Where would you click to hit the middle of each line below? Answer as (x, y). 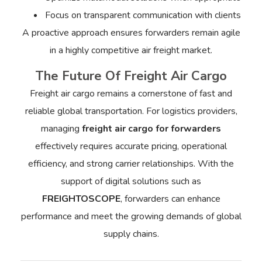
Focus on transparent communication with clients (143, 15)
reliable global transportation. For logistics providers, (131, 111)
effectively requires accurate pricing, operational (131, 146)
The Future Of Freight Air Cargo (131, 76)
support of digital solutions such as (131, 182)
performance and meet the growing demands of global (131, 217)
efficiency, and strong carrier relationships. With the (131, 164)
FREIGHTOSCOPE (81, 199)
